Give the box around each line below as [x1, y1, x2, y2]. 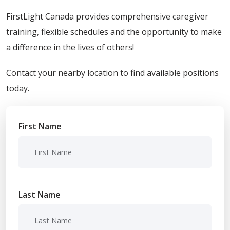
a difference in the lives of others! [6, 42, 134, 53]
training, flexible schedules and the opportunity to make [6, 26, 222, 38]
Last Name [18, 189, 61, 201]
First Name [18, 121, 62, 132]
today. [6, 83, 29, 94]
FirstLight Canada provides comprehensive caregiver [6, 11, 208, 23]
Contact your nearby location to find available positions [6, 67, 219, 79]
